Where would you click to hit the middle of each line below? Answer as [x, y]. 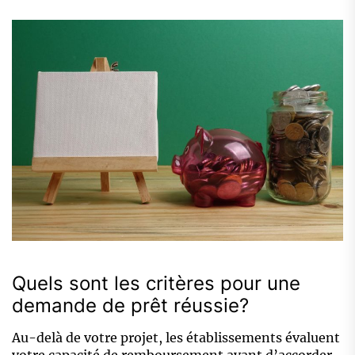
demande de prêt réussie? [130, 306]
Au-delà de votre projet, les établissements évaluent [176, 338]
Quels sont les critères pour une [156, 284]
